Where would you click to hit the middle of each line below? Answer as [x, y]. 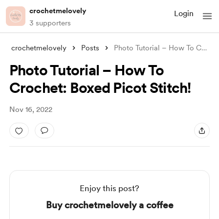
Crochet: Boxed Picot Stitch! [100, 88]
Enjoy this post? [109, 188]
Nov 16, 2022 [31, 109]
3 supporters [50, 23]
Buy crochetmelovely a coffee [109, 205]
